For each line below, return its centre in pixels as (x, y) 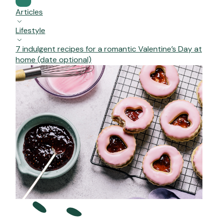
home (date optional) (54, 60)
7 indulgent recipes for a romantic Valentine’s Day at (109, 49)
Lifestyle (30, 31)
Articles (29, 12)
